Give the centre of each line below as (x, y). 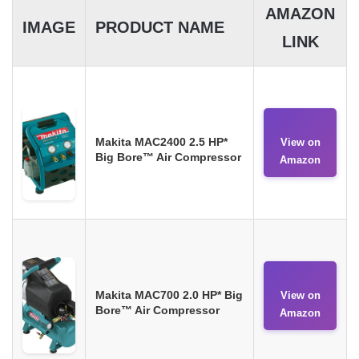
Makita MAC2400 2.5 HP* (161, 141)
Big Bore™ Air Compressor (168, 157)
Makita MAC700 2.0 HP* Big (169, 294)
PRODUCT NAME (160, 27)
